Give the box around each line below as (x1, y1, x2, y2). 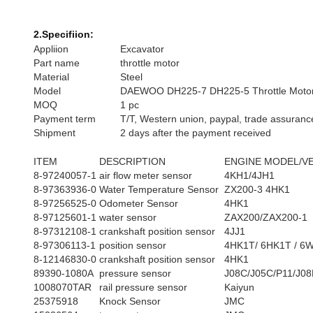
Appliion (34, 43, 68, 54)
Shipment (34, 127, 75, 138)
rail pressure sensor (99, 282, 187, 293)
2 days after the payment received (120, 127, 271, 138)
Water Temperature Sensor (99, 184, 219, 195)
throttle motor (120, 57, 180, 68)
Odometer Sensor (99, 198, 178, 209)
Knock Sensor (99, 296, 161, 307)
